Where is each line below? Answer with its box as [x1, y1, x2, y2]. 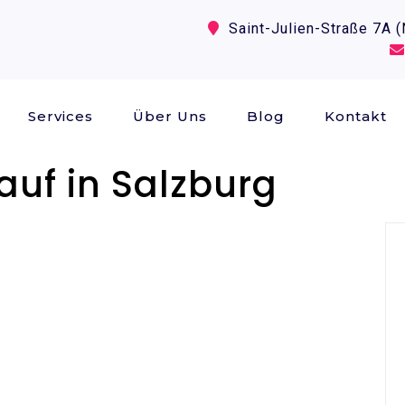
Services [28, 108, 93, 125]
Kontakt [325, 108, 387, 125]
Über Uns [133, 108, 207, 125]
